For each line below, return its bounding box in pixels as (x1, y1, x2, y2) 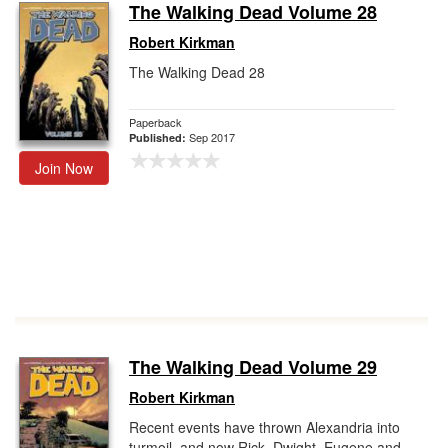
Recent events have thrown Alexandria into (129, 417, 400, 437)
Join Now (35, 158, 93, 178)
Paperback (129, 114, 182, 130)
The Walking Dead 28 (129, 62, 265, 82)
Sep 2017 (189, 129, 235, 145)
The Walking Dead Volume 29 (129, 354, 377, 380)
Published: (129, 130, 189, 145)
